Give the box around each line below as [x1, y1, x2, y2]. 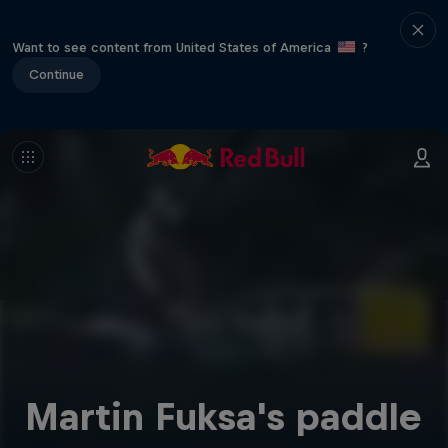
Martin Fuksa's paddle [25, 395, 423, 438]
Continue [29, 66, 84, 82]
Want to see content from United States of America [12, 39, 335, 55]
